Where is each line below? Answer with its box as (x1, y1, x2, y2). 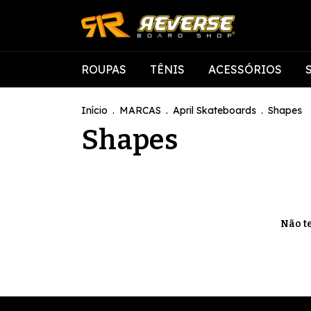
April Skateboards (173, 104, 256, 117)
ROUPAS (81, 62, 126, 76)
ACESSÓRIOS (208, 62, 282, 76)
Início (81, 104, 108, 117)
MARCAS (119, 104, 161, 117)
